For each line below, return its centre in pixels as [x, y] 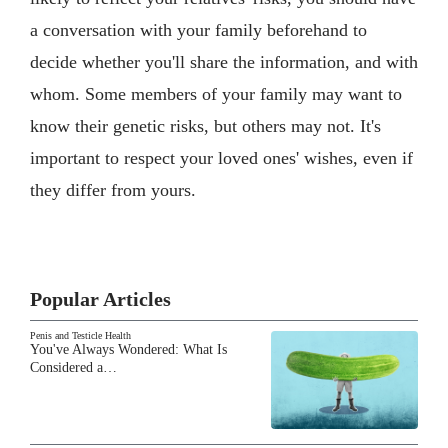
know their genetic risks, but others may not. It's [205, 125]
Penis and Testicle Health [80, 335]
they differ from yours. [113, 189]
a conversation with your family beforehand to [198, 29]
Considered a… [73, 367]
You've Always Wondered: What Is [128, 349]
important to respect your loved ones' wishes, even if [221, 157]
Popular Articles [100, 298]
